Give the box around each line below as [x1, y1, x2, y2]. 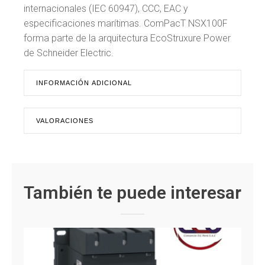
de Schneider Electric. [24, 47, 114, 59]
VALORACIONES [36, 117, 93, 124]
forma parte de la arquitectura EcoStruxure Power [24, 32, 231, 44]
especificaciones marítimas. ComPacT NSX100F [24, 17, 228, 29]
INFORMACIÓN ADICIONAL [36, 79, 132, 86]
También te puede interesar [24, 182, 241, 203]
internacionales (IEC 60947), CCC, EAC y [24, 2, 188, 14]
